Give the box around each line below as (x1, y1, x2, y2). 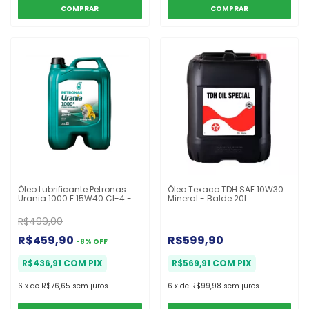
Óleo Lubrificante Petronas (18, 183, 126, 196)
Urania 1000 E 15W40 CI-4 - (18, 192, 132, 205)
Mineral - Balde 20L (167, 192, 248, 205)
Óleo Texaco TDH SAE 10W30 (167, 183, 283, 196)
